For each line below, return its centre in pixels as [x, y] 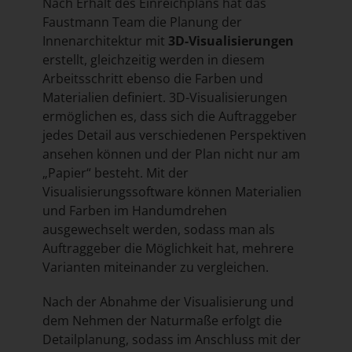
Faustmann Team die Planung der [142, 22]
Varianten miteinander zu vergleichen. [155, 268]
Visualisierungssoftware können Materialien [172, 192]
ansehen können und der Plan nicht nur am [171, 154]
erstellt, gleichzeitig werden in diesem [153, 60]
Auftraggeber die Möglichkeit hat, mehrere [168, 249]
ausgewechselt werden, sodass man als [158, 230]
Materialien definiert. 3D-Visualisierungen [165, 98]
